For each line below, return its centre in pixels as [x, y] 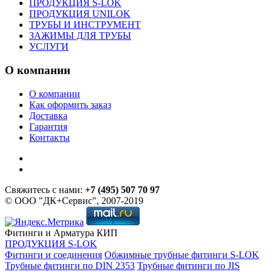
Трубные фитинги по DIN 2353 [70, 265]
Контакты [49, 137]
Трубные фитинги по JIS [189, 265]
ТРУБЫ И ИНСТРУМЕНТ [85, 25]
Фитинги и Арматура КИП [61, 233]
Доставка [48, 115]
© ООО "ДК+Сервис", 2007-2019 [74, 200]
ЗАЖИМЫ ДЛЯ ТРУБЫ [80, 36]
